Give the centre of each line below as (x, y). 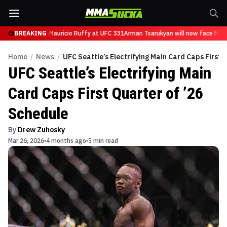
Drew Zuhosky (41, 130)
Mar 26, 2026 (26, 141)
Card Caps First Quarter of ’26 (106, 93)
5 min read (103, 141)
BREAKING (30, 33)
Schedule (38, 113)
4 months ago (66, 141)
